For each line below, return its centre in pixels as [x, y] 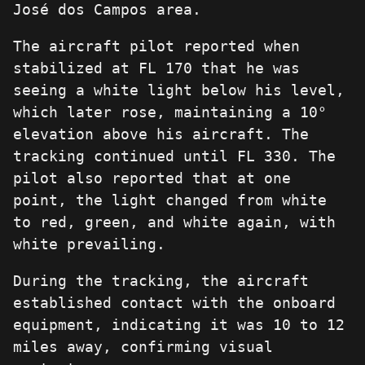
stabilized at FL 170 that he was [156, 68]
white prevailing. [89, 244]
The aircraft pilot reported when [156, 46]
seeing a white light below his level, [179, 90]
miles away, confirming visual [143, 347]
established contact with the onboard [174, 303]
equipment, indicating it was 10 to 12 [179, 325]
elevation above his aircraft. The [161, 134]
